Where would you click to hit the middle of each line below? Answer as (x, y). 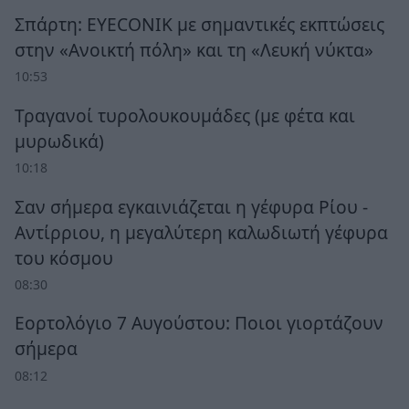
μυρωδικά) (59, 141)
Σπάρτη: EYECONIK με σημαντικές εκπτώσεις (199, 24)
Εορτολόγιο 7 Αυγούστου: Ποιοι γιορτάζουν (199, 323)
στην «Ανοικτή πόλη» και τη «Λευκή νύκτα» (194, 50)
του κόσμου (64, 257)
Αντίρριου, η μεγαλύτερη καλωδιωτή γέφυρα (201, 232)
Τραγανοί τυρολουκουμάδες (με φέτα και (185, 115)
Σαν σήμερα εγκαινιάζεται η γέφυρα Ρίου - (191, 206)
